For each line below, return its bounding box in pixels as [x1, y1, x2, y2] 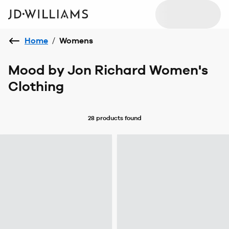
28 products [87, 114, 123, 122]
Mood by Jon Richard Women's [8, 62, 208, 78]
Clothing [8, 78, 64, 95]
